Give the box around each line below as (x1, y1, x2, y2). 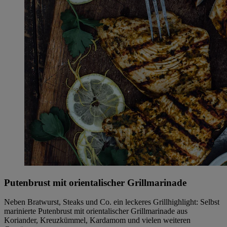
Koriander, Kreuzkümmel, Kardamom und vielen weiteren (4, 216, 191, 225)
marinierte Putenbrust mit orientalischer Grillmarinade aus (4, 207, 187, 216)
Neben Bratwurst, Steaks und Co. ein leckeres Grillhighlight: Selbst (4, 198, 219, 207)
